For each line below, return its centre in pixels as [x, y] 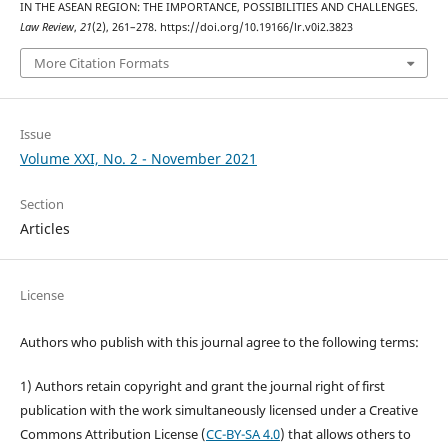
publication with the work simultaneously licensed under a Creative [218, 409]
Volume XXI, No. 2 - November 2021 [138, 158]
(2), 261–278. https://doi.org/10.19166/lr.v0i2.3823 [222, 27]
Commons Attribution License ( [112, 433]
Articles [44, 228]
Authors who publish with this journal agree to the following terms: [219, 341]
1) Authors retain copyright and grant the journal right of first [202, 385]
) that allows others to [345, 433]
